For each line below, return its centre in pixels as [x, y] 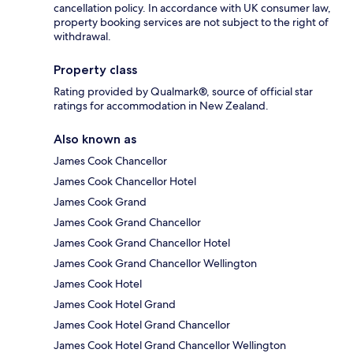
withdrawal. [82, 36]
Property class [95, 69]
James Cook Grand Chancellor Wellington [155, 263]
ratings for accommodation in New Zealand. [161, 105]
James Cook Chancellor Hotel [125, 181]
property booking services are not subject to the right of [191, 22]
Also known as [95, 139]
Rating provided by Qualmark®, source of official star [183, 91]
